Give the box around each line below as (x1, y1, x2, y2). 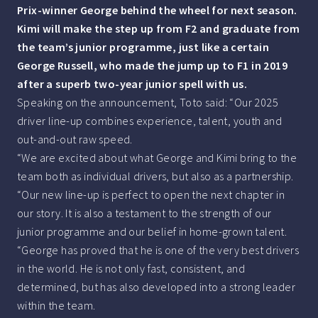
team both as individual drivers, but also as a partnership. (17, 169, 294, 184)
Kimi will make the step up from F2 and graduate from (17, 21, 300, 36)
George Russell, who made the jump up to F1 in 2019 (17, 58, 287, 73)
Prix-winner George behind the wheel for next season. (17, 3, 297, 18)
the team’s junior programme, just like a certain (17, 40, 270, 55)
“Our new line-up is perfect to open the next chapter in (17, 187, 285, 202)
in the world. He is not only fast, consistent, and (17, 261, 245, 276)
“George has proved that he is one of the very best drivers (17, 243, 300, 258)
